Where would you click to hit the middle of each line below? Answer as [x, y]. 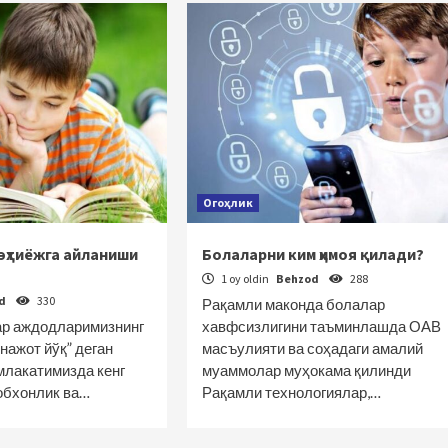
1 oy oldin [244, 278]
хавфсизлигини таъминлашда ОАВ [321, 326]
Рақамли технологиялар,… [291, 392]
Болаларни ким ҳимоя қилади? [312, 254]
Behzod [298, 278]
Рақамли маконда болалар [293, 304]
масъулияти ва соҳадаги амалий [312, 348]
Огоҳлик [227, 202]
